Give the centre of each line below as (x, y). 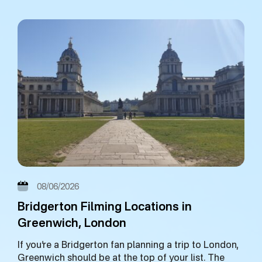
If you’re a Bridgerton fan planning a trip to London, (128, 246)
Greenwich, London (72, 224)
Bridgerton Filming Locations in (105, 208)
